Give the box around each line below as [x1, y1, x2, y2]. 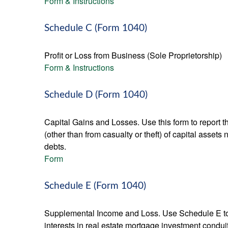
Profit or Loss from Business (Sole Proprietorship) [44, 49, 222, 61]
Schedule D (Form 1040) [44, 90, 148, 100]
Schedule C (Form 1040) [44, 23, 147, 33]
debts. [44, 140, 66, 152]
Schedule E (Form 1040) [44, 181, 146, 191]
